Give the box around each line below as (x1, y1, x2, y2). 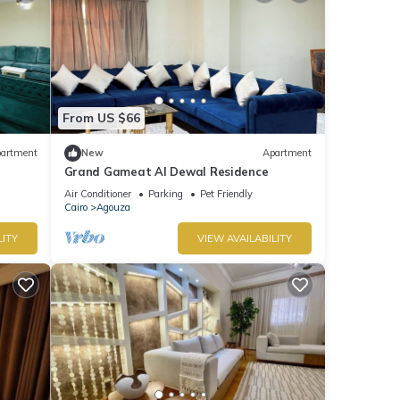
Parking (147, 187, 183, 200)
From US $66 (62, 110, 140, 127)
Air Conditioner (63, 187, 131, 200)
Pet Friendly (199, 187, 253, 200)
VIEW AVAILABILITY (197, 231, 292, 245)
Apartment (262, 146, 312, 160)
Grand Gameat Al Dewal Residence (63, 163, 269, 179)
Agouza (96, 200, 130, 213)
